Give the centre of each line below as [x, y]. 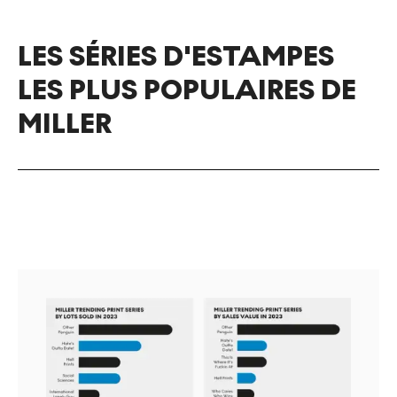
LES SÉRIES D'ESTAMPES [176, 57]
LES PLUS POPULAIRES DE [187, 91]
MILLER [65, 125]
